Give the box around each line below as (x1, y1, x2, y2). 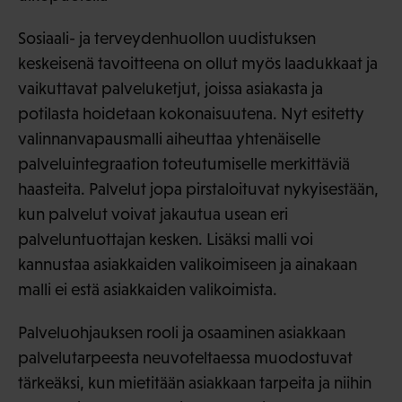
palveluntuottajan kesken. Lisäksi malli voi (18, 230, 313, 249)
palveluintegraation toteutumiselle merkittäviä (18, 154, 350, 174)
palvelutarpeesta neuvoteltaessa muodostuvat (18, 348, 353, 368)
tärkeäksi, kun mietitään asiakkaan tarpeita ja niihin (18, 373, 371, 393)
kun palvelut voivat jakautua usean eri (18, 205, 288, 224)
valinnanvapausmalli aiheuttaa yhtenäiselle (18, 129, 320, 149)
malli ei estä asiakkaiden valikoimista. (18, 280, 277, 300)
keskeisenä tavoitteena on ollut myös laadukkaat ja (18, 54, 378, 74)
